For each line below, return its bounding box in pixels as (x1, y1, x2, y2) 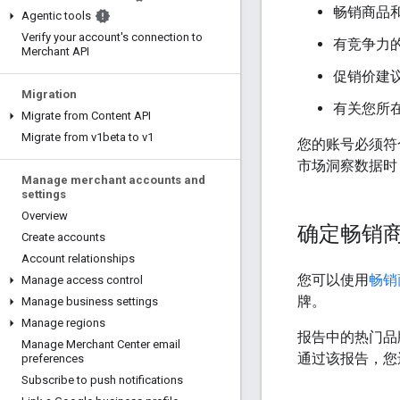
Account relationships (21, 252, 135, 265)
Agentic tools (21, 9, 91, 22)
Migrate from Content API (21, 109, 151, 122)
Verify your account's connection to (21, 30, 203, 44)
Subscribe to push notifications (21, 373, 183, 387)
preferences (21, 352, 84, 365)
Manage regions (21, 316, 105, 329)
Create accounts (21, 230, 105, 244)
